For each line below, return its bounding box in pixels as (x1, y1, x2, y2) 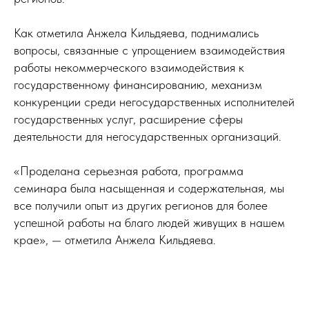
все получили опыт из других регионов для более (14, 198, 268, 212)
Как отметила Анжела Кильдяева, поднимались (14, 26, 259, 40)
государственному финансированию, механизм (14, 77, 262, 92)
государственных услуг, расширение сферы (14, 112, 243, 126)
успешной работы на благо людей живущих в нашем (14, 215, 285, 230)
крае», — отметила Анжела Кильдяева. (14, 232, 216, 247)
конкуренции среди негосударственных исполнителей (14, 94, 295, 109)
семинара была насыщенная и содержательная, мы (14, 181, 284, 195)
